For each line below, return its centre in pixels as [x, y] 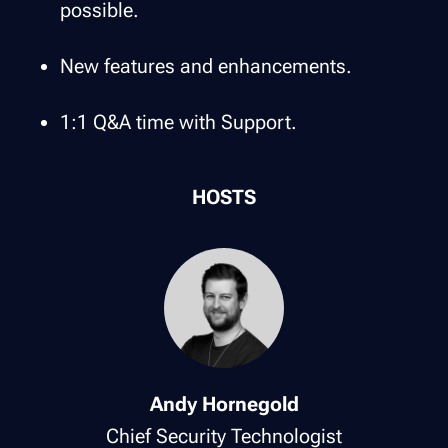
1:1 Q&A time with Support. [178, 121]
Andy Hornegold [224, 403]
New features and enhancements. [206, 65]
